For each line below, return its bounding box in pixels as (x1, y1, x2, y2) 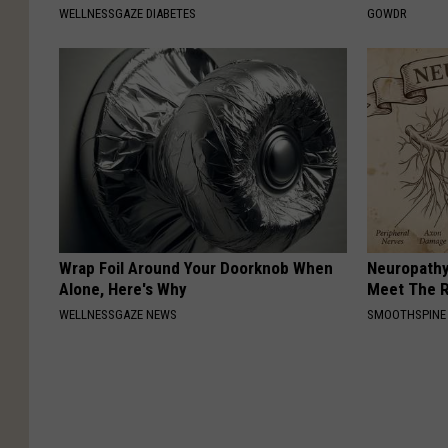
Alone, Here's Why (59, 278, 187, 299)
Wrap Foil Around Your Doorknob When (59, 257, 333, 278)
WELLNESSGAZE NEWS (59, 306, 177, 322)
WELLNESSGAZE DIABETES (59, 5, 196, 21)
